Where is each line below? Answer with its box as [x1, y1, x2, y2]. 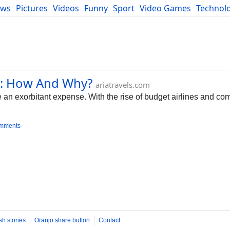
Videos [53, 3, 79, 14]
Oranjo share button [34, 217, 90, 224]
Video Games [140, 3, 191, 14]
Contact [99, 217, 120, 224]
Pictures [16, 3, 48, 14]
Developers [4, 14, 48, 25]
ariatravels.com [95, 80, 150, 90]
